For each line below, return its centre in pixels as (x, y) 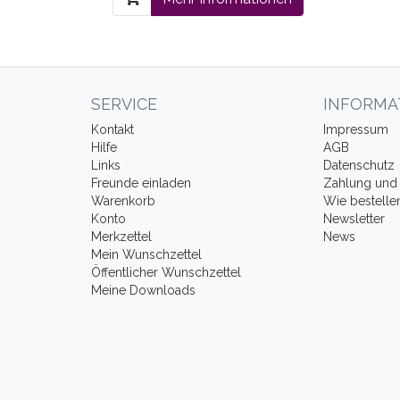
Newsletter (354, 219)
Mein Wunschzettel (146, 254)
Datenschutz (358, 165)
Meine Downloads (143, 290)
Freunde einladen (141, 183)
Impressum (355, 129)
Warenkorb (123, 201)
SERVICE (124, 104)
